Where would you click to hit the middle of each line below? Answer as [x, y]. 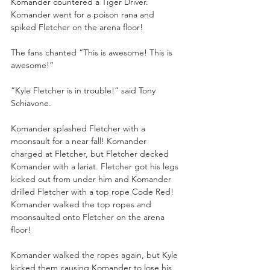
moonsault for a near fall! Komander [80, 141]
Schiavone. [31, 103]
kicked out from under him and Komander [92, 179]
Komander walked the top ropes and [82, 204]
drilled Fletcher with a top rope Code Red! [93, 191]
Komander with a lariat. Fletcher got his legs [96, 166]
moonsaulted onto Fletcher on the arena [89, 217]
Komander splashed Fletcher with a [79, 128]
